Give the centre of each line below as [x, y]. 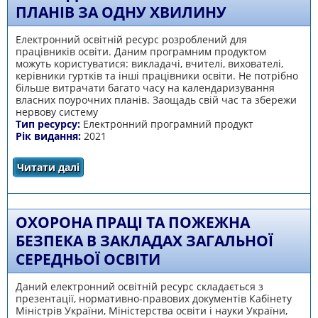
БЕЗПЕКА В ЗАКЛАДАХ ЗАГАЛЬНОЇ [144, 241]
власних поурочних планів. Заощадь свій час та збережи [156, 100]
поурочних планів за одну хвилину [199, 179]
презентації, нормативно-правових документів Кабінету [153, 298]
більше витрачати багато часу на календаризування [145, 88]
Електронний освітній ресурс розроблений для [131, 39]
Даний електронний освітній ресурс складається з [139, 286]
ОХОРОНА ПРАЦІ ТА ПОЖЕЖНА [132, 223]
